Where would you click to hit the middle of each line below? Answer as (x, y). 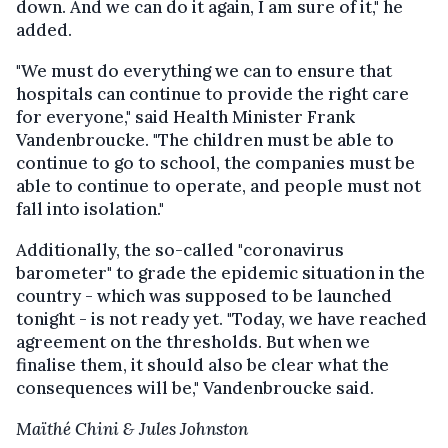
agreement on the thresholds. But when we (193, 341)
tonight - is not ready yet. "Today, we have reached (221, 318)
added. (44, 29)
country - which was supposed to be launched (204, 295)
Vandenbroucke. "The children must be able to (205, 139)
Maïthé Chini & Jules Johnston (132, 428)
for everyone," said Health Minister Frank (185, 116)
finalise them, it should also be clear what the (202, 364)
